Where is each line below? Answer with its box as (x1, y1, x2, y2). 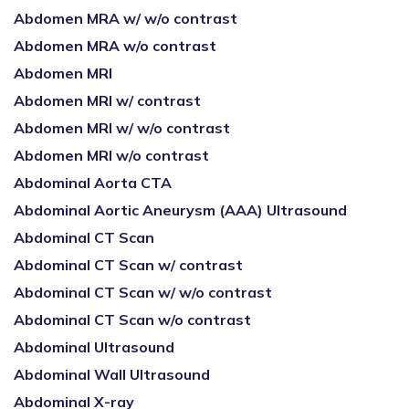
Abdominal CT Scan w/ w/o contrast (14, 283, 272, 301)
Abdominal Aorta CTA (14, 173, 172, 192)
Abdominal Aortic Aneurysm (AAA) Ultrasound (14, 201, 347, 219)
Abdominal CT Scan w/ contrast (14, 256, 243, 274)
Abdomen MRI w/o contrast (14, 146, 209, 164)
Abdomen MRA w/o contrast (14, 37, 216, 55)
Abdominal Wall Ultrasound (14, 365, 210, 383)
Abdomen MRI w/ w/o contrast (14, 119, 230, 137)
